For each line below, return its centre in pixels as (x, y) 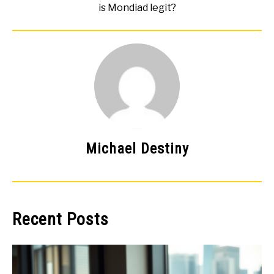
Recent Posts (61, 220)
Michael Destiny (137, 149)
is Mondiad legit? (137, 8)
